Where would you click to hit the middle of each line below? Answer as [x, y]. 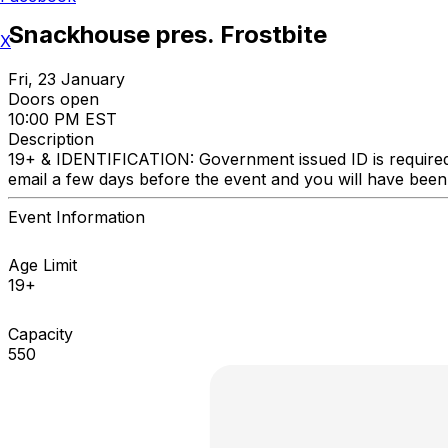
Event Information [76, 216]
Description [51, 138]
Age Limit [42, 264]
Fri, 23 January [66, 78]
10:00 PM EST [62, 118]
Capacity [40, 333]
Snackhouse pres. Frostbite [167, 34]
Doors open [53, 98]
